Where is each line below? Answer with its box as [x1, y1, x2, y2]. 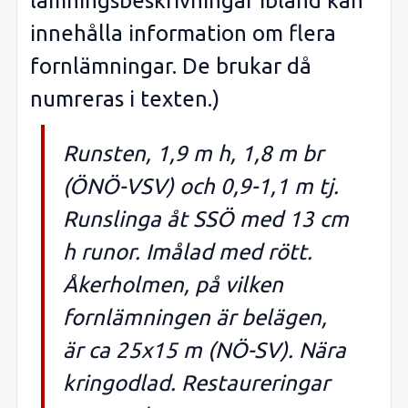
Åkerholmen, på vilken [63, 271, 283, 297]
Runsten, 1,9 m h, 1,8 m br [63, 140, 323, 166]
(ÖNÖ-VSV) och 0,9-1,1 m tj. [63, 173, 339, 199]
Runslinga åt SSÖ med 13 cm [63, 206, 349, 231]
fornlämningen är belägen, [63, 304, 327, 330]
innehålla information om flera [30, 21, 336, 46]
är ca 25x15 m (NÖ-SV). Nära [63, 337, 346, 362]
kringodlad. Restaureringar [63, 370, 330, 395]
